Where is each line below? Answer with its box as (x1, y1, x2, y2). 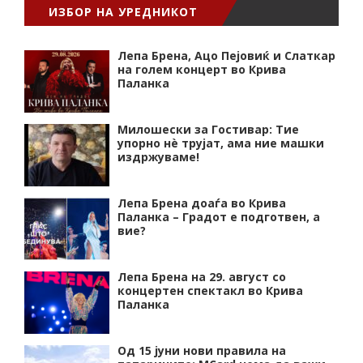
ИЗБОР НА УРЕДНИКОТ (49, 3, 198, 19)
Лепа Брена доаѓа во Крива (117, 194, 286, 211)
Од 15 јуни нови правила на (117, 342, 286, 358)
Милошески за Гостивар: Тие (117, 121, 299, 137)
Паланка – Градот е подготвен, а (117, 208, 320, 224)
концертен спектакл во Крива (117, 282, 303, 298)
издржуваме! (117, 148, 199, 164)
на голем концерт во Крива (117, 61, 286, 77)
